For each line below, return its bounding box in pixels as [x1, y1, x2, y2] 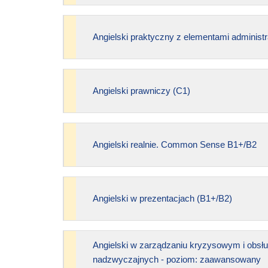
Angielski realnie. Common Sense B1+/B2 [92, 139, 257, 150]
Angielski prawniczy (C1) [92, 85, 190, 96]
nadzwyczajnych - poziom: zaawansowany [92, 254, 261, 264]
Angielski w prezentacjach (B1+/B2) [92, 193, 232, 203]
